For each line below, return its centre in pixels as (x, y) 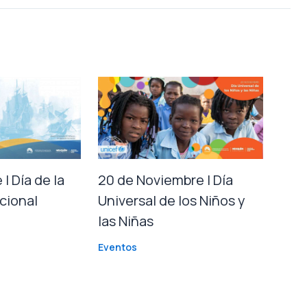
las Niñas (126, 221)
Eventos (118, 247)
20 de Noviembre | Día (166, 180)
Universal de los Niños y (172, 201)
